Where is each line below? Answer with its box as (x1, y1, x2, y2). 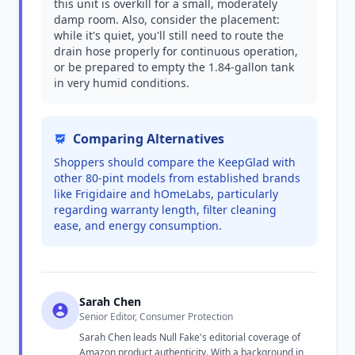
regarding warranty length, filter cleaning (54, 202, 277, 217)
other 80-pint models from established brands (54, 170, 300, 185)
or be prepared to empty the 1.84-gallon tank (54, 59, 294, 74)
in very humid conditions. (54, 75, 189, 90)
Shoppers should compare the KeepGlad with (54, 155, 296, 170)
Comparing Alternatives (73, 130, 224, 147)
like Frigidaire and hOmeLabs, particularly (54, 186, 278, 201)
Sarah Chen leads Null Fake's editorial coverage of (79, 330, 300, 344)
